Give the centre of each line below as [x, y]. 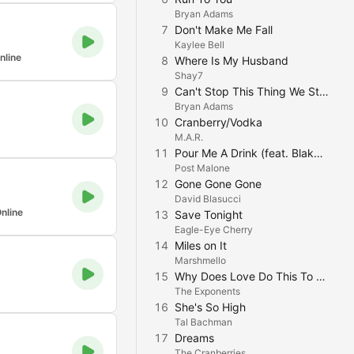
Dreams [194, 338]
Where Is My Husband [232, 60]
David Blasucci [208, 199]
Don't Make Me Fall [224, 30]
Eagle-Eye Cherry [214, 230]
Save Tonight [209, 215]
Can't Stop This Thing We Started [324, 91]
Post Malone [202, 168]
